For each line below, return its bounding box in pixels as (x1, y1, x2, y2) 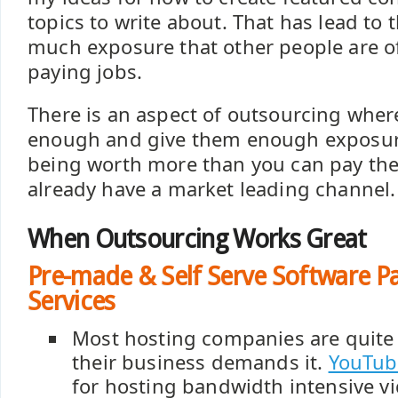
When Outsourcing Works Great (28, 224, 367, 254)
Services (28, 286, 115, 316)
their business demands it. (72, 349, 329, 375)
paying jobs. (28, 59, 143, 84)
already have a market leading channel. (28, 176, 396, 202)
